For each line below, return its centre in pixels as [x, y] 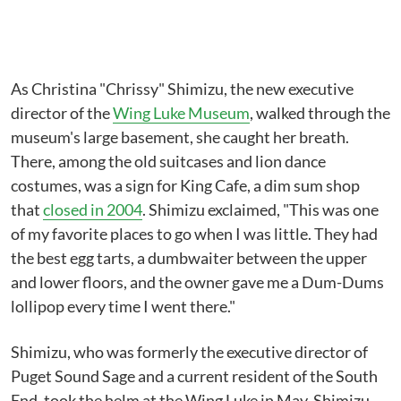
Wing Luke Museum [181, 113]
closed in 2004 [93, 209]
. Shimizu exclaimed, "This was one [260, 209]
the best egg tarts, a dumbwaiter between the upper [189, 258]
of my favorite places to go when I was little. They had [194, 234]
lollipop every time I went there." [123, 306]
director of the [62, 113]
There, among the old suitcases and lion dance [168, 161]
